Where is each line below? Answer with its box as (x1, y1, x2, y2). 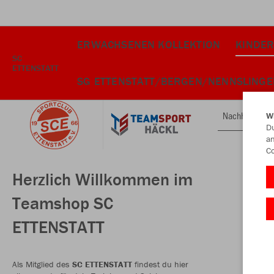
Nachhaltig (223, 108, 260, 122)
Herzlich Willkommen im (12, 168, 193, 190)
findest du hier (132, 258, 188, 270)
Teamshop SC (12, 192, 113, 213)
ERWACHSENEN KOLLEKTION (77, 37, 221, 51)
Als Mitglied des (12, 258, 72, 270)
